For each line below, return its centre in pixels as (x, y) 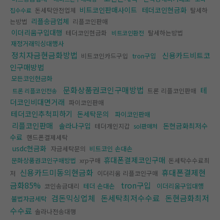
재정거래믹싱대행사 (37, 43)
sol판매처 (146, 126)
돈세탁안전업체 (55, 10)
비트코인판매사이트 (108, 10)
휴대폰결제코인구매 (135, 160)
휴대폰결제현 (184, 172)
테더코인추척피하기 (42, 114)
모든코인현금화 (32, 78)
